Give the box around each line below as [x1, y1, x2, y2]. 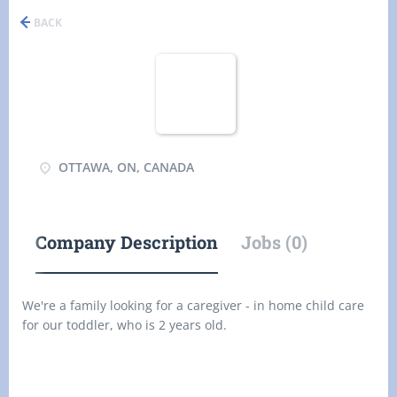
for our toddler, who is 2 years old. [22, 316, 230, 333]
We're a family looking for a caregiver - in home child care [22, 297, 364, 314]
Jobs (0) [241, 230, 307, 253]
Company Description [35, 230, 218, 253]
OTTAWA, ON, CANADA [55, 159, 194, 175]
